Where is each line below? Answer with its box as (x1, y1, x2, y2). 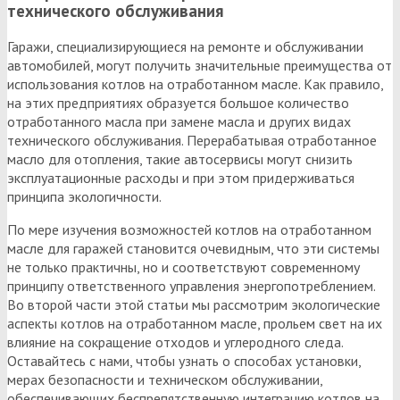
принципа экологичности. (7, 187, 162, 205)
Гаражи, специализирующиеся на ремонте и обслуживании (7, 37, 363, 55)
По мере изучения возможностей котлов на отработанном (7, 220, 371, 238)
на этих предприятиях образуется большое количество (7, 93, 349, 112)
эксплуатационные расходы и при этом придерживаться (7, 168, 354, 187)
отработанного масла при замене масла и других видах (7, 112, 351, 130)
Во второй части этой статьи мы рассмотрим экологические (7, 295, 380, 313)
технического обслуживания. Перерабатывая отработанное (7, 130, 377, 149)
